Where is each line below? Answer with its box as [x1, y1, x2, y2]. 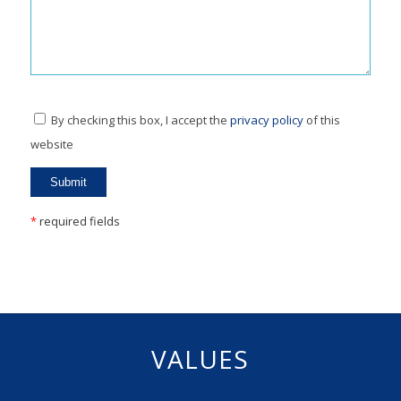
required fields [36, 213, 120, 230]
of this [303, 111, 340, 128]
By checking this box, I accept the [50, 111, 230, 128]
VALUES [151, 342, 250, 377]
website [30, 135, 73, 152]
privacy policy [229, 111, 303, 128]
